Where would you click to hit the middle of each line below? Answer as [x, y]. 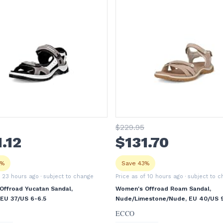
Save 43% [135, 163]
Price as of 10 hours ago [149, 176]
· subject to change [66, 176]
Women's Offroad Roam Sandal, [163, 189]
